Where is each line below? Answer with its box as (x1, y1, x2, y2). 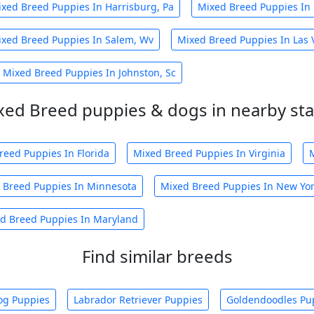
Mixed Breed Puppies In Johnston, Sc (3, 66, 176, 79)
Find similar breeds (81, 245, 233, 268)
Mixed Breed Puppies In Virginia (133, 146, 285, 160)
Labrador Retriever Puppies (74, 293, 203, 306)
